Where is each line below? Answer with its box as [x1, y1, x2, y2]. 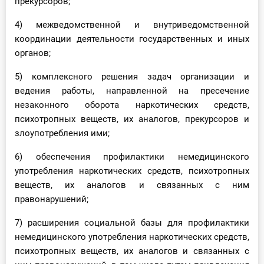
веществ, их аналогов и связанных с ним [15, 180, 249, 191]
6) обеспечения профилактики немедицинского [15, 151, 249, 163]
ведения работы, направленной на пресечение [15, 85, 249, 97]
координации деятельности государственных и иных [15, 34, 249, 45]
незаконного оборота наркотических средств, [15, 100, 249, 111]
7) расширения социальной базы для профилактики [15, 217, 249, 229]
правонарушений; [15, 194, 88, 205]
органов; [15, 48, 51, 59]
